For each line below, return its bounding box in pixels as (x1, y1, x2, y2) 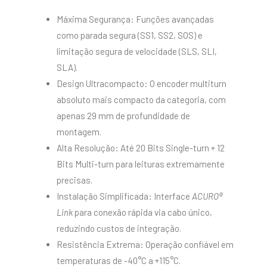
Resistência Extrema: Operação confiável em (57, 239, 234, 250)
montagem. (57, 126, 101, 138)
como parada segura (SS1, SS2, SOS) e (57, 30, 203, 41)
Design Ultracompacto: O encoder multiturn (57, 78, 226, 89)
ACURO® (192, 191, 223, 202)
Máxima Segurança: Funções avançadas (57, 14, 214, 25)
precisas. (57, 175, 92, 186)
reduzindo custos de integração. (57, 223, 181, 234)
